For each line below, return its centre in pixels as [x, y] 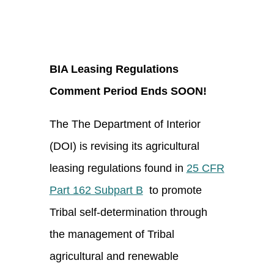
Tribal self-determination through [128, 212]
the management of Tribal [112, 234]
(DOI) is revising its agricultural [124, 146]
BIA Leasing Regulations [114, 69]
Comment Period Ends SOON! [128, 91]
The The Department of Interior [125, 124]
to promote [172, 190]
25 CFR [205, 168]
